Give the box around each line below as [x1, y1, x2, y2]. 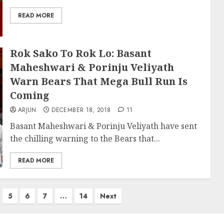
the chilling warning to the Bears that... [9, 133, 160, 144]
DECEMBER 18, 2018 [51, 105, 111, 114]
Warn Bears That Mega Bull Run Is [9, 74, 187, 88]
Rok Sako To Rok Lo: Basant [9, 46, 151, 60]
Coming [9, 88, 49, 102]
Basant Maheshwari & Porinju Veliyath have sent [9, 120, 197, 131]
